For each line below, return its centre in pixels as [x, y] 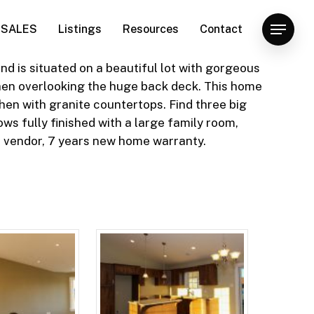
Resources [151, 29]
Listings [80, 29]
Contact [221, 29]
